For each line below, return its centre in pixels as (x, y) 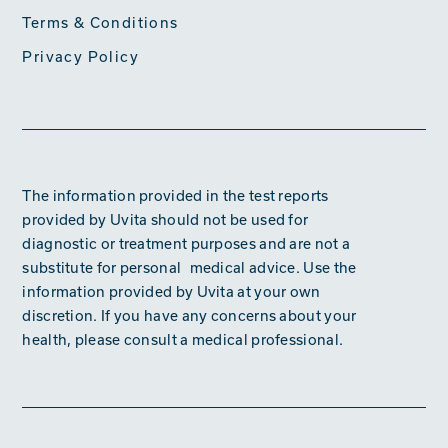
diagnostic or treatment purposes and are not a (186, 243)
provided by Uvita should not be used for (165, 219)
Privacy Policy (80, 56)
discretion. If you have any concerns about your (189, 315)
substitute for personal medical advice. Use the (189, 267)
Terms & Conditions (100, 22)
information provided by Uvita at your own (171, 291)
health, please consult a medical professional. (183, 339)
